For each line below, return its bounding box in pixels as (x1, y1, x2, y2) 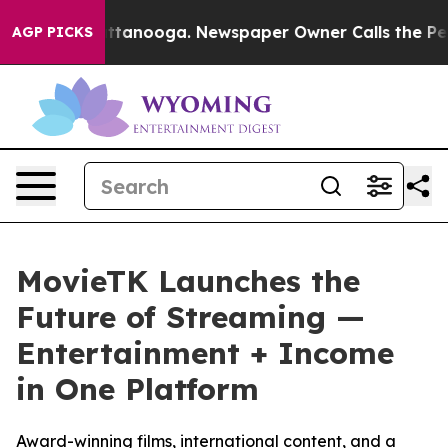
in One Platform (16, 370, 259, 408)
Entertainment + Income (16, 334, 394, 372)
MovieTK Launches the (16, 262, 360, 300)
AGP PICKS (12, 23, 93, 41)
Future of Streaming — (16, 298, 365, 336)
